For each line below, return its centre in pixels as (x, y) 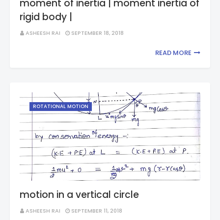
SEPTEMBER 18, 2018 (97, 33)
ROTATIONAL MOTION (61, 106)
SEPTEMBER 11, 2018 (97, 211)
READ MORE (173, 53)
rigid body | (46, 17)
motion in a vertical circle (79, 195)
